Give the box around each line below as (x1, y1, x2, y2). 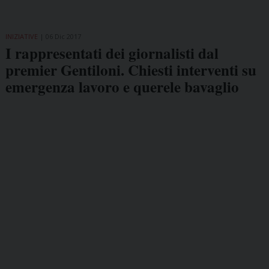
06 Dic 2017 (45, 31, 81, 41)
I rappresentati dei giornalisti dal (5, 41, 219, 64)
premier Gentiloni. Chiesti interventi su (5, 58, 256, 81)
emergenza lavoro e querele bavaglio (5, 75, 239, 98)
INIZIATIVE (5, 31, 38, 41)
